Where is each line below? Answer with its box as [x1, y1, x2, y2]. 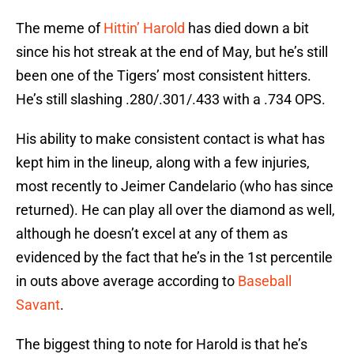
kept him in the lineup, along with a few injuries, [16, 154, 310, 171]
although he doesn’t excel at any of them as [16, 225, 288, 243]
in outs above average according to [16, 273, 238, 290]
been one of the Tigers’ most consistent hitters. [16, 67, 311, 85]
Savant [16, 296, 60, 314]
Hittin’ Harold [104, 20, 185, 37]
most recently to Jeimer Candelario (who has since [16, 178, 333, 195]
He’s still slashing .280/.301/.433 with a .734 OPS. [16, 91, 326, 108]
